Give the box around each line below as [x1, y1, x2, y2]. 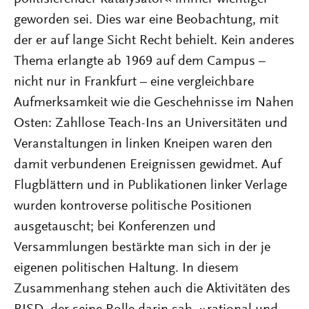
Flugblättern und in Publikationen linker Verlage [14, 179, 287, 192]
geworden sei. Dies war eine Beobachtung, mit [14, 13, 279, 27]
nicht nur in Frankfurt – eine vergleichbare [14, 75, 254, 89]
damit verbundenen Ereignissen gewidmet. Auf [14, 158, 281, 172]
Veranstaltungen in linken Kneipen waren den [14, 137, 272, 151]
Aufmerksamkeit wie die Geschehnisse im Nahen [14, 96, 294, 110]
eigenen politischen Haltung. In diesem [14, 261, 239, 275]
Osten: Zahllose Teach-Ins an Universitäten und [14, 117, 288, 130]
